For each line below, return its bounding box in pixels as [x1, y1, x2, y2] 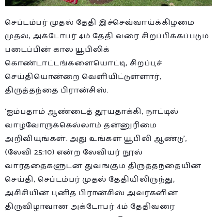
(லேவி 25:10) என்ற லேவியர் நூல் [5, 145, 142, 159]
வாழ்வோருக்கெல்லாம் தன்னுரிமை [5, 118, 157, 132]
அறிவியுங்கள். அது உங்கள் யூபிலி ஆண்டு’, [5, 132, 187, 145]
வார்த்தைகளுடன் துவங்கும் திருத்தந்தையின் [5, 159, 201, 172]
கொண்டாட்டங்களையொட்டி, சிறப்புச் [5, 56, 162, 70]
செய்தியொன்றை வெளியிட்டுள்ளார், [5, 70, 161, 83]
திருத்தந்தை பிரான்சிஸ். [5, 83, 108, 97]
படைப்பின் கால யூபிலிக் [5, 43, 110, 56]
